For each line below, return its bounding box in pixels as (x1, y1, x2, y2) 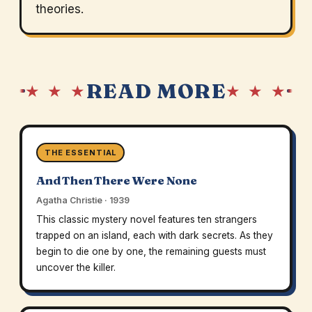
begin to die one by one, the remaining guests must (36, 246, 266, 258)
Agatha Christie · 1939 (36, 195, 130, 206)
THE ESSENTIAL (44, 148, 117, 158)
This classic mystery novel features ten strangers (36, 214, 257, 226)
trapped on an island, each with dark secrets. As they (36, 230, 273, 242)
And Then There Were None (36, 173, 197, 188)
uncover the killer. (36, 262, 116, 274)
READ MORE (86, 78, 226, 104)
